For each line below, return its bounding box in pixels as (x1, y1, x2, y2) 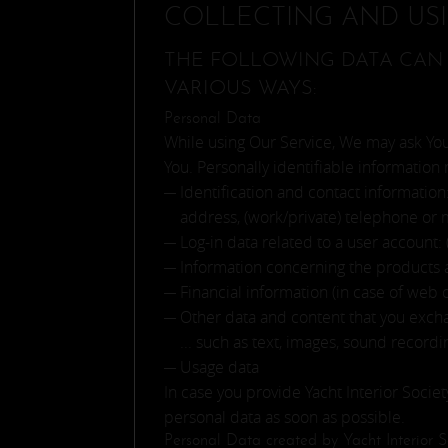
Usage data (180, 356, 260, 378)
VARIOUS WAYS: (164, 79, 318, 99)
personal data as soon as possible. (164, 406, 406, 428)
